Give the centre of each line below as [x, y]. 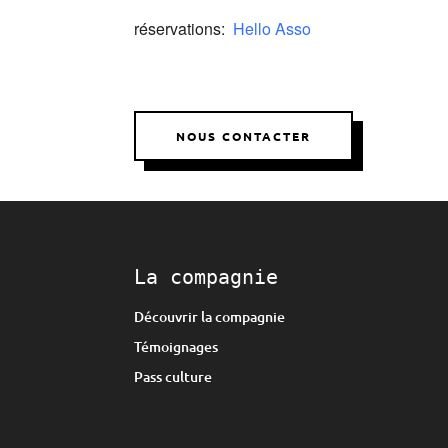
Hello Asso [270, 28]
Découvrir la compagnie [210, 316]
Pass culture [173, 376]
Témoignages [176, 346]
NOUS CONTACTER [244, 136]
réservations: [182, 28]
